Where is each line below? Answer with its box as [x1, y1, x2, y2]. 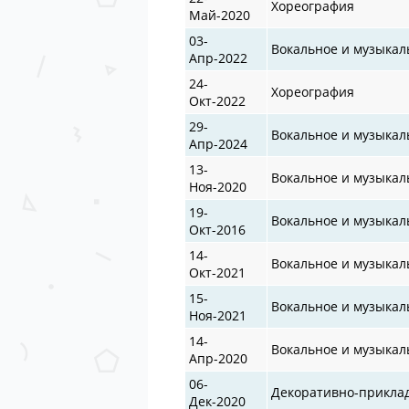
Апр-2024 [189, 134, 248, 152]
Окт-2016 [189, 220, 246, 238]
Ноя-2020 [189, 177, 247, 195]
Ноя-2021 [189, 306, 247, 324]
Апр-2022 [189, 48, 248, 67]
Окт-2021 [189, 263, 246, 281]
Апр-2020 [189, 349, 248, 367]
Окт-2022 [189, 91, 246, 110]
